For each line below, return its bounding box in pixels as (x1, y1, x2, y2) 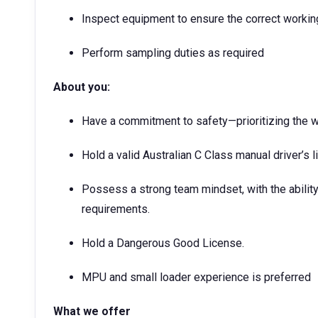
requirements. (82, 202, 150, 216)
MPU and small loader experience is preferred (82, 270, 311, 284)
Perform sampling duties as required (82, 46, 264, 60)
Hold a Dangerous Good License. (82, 236, 244, 250)
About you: (53, 80, 110, 94)
